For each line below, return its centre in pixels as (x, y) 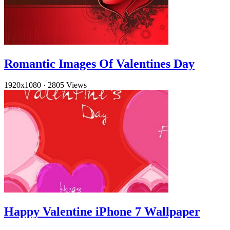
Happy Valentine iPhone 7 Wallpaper (102, 212)
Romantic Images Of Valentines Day (99, 63)
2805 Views (67, 85)
